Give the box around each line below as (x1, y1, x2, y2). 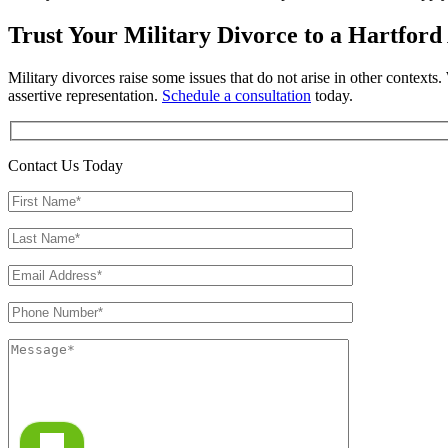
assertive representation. (8, 87, 162, 104)
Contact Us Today (8, 156, 123, 174)
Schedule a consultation (162, 87, 311, 104)
